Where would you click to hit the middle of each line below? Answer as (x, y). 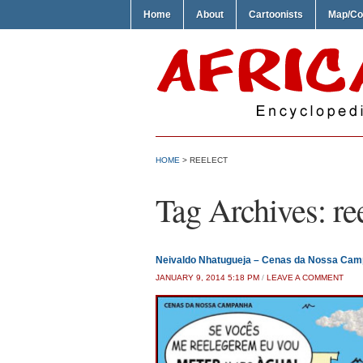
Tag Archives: (244, 209)
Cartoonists (276, 15)
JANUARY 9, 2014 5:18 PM (207, 278)
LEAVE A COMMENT (305, 278)
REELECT (209, 160)
